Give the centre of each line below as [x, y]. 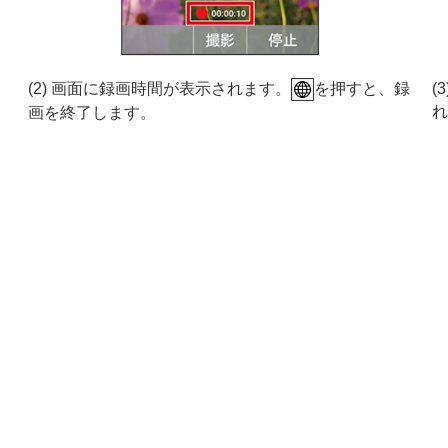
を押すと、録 [362, 88]
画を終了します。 [92, 113]
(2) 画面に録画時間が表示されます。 [159, 88]
